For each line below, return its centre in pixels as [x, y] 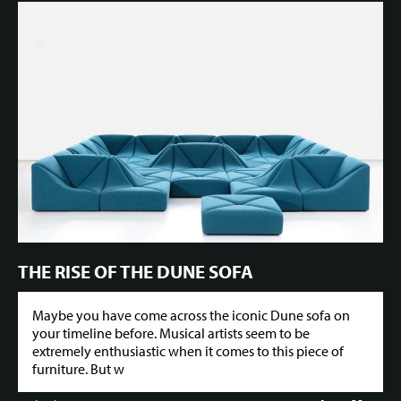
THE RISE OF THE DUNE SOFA [136, 271]
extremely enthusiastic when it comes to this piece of [188, 351]
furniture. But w [78, 369]
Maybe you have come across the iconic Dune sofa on [191, 316]
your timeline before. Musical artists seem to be [171, 333]
